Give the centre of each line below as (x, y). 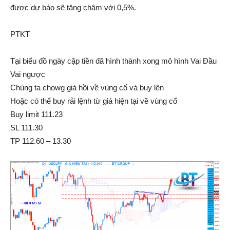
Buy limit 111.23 (36, 114)
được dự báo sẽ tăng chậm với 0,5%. (73, 7)
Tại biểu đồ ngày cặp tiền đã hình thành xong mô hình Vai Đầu (113, 61)
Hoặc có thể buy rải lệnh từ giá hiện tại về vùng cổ (94, 101)
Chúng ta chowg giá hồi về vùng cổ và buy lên (87, 87)
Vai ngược (28, 74)
